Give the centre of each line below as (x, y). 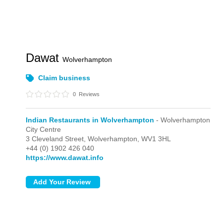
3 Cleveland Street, (57, 139)
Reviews (89, 94)
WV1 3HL (156, 139)
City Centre (44, 129)
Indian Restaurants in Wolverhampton (90, 120)
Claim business (64, 78)
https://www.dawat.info (65, 158)
